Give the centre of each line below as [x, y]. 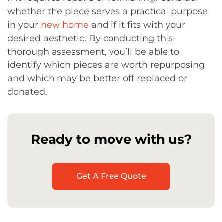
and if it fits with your [137, 25]
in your [24, 25]
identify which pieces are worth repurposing [106, 65]
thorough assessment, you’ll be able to [93, 52]
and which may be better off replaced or [97, 78]
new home [65, 25]
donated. [27, 92]
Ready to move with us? [111, 139]
